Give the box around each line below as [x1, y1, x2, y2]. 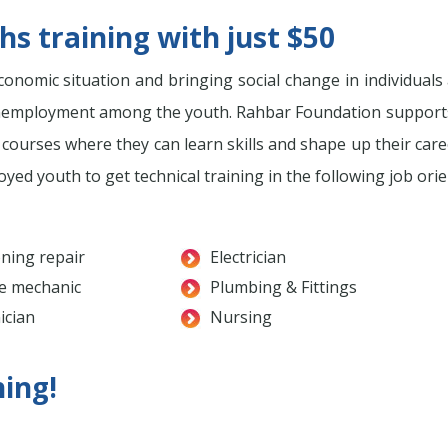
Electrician [210, 246, 286, 269]
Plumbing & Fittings [210, 276, 357, 299]
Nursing [210, 306, 272, 329]
